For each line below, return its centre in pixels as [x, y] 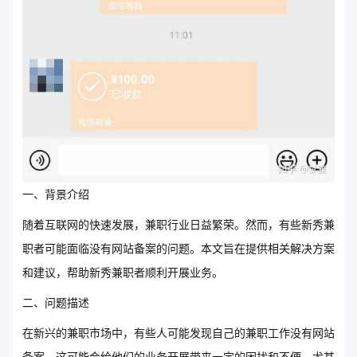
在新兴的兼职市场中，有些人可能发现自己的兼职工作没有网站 [178, 333]
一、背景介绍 [56, 195]
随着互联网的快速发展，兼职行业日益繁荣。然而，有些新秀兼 [178, 225]
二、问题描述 [56, 303]
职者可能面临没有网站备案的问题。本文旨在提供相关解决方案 [178, 249]
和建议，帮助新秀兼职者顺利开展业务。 [123, 273]
